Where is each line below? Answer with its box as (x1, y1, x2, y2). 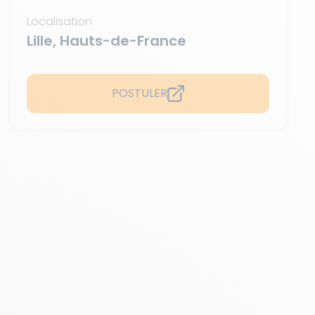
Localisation (27, 13, 93, 30)
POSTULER (112, 85, 168, 101)
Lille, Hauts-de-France (27, 31, 187, 51)
